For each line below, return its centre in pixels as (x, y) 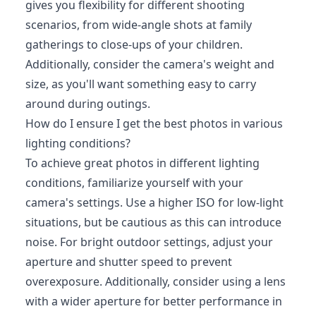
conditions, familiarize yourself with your (134, 182)
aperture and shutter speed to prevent (129, 261)
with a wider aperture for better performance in (154, 301)
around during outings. (88, 103)
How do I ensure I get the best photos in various (154, 123)
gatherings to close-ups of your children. (134, 44)
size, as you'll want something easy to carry (141, 84)
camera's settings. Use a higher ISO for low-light (154, 202)
